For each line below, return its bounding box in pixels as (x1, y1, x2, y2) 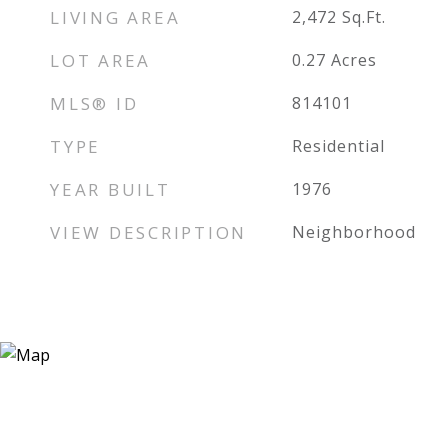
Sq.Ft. (341, 6, 386, 28)
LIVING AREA (50, 6, 181, 29)
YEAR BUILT (50, 178, 171, 201)
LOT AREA (50, 49, 151, 72)
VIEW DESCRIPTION (50, 221, 247, 244)
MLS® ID (50, 92, 139, 115)
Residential (291, 135, 385, 157)
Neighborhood (291, 221, 416, 243)
